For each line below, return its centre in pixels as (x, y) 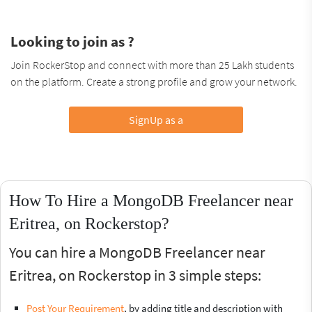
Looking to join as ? (72, 41)
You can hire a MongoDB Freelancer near (137, 252)
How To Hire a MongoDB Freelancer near (151, 200)
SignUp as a (156, 119)
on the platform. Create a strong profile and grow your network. (154, 81)
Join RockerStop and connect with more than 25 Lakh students (152, 64)
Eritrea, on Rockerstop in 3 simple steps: (135, 275)
